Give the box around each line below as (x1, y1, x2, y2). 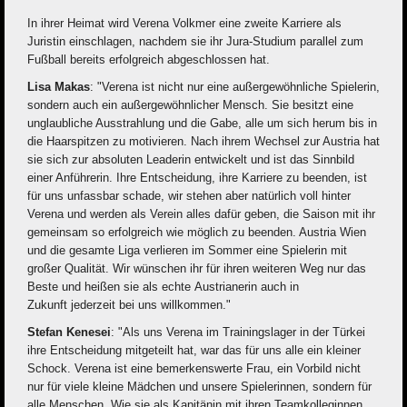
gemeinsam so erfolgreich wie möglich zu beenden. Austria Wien (27, 225, 366, 240)
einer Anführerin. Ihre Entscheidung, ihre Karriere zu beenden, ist (27, 171, 367, 185)
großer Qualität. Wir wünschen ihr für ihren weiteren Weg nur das (27, 262, 366, 276)
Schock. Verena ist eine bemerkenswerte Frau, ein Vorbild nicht (27, 362, 361, 376)
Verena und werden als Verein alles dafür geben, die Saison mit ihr (27, 207, 375, 222)
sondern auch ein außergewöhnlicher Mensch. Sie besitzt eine (27, 98, 353, 113)
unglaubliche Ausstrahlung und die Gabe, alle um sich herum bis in (27, 116, 377, 131)
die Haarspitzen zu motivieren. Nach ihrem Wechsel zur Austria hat (27, 134, 380, 149)
